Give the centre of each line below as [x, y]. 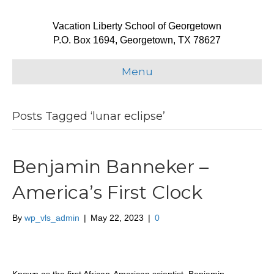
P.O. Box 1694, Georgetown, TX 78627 [137, 40]
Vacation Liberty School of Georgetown [137, 26]
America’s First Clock [107, 192]
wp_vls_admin [52, 218]
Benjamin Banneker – [110, 167]
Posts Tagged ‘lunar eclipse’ [89, 116]
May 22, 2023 [117, 218]
